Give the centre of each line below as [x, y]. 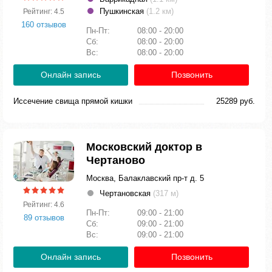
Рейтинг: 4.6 [44, 204]
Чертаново [116, 160]
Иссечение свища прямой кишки [73, 101]
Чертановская [126, 193]
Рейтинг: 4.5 [44, 11]
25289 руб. [236, 101]
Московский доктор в [144, 147]
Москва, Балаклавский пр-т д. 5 [145, 178]
